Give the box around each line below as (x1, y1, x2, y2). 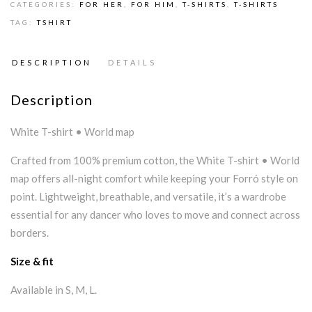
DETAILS (108, 58, 157, 68)
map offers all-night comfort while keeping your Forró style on (10, 172, 298, 185)
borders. (10, 226, 49, 240)
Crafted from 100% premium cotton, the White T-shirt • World (10, 154, 299, 167)
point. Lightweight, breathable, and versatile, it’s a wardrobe (10, 190, 286, 203)
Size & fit (10, 255, 54, 268)
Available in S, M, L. (10, 283, 97, 297)
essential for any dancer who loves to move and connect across (10, 208, 300, 221)
